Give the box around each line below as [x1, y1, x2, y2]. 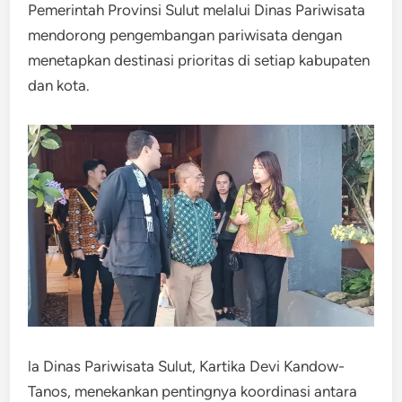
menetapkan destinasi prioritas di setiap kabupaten [28, 51, 371, 69]
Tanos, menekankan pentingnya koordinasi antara [28, 381, 358, 400]
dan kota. [28, 76, 91, 94]
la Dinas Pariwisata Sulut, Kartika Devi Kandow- [28, 356, 345, 375]
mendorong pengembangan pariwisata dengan [28, 26, 343, 44]
